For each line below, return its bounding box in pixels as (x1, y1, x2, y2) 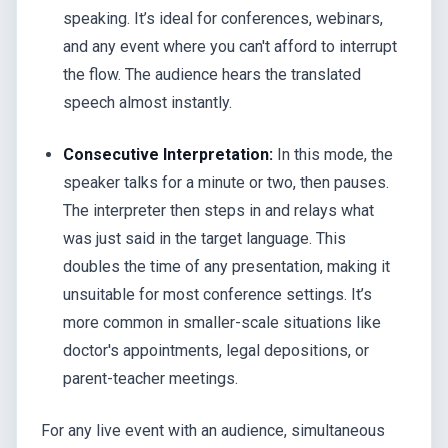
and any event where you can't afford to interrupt (63, 36, 398, 56)
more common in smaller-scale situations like (63, 312, 382, 332)
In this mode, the (273, 144, 394, 164)
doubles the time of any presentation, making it (63, 256, 391, 276)
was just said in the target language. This (63, 228, 347, 248)
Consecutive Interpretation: (63, 144, 274, 164)
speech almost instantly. (63, 92, 233, 112)
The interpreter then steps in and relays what (63, 200, 375, 220)
